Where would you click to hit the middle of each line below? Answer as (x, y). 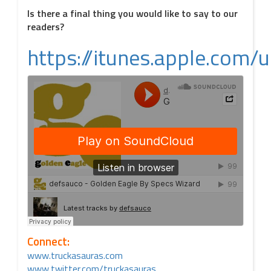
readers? (46, 27)
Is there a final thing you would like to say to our (132, 13)
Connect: (48, 241)
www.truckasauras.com (75, 255)
